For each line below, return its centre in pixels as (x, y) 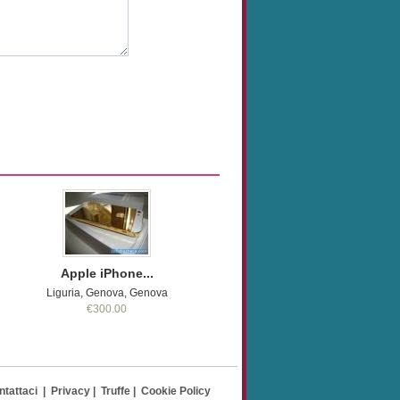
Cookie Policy (176, 391)
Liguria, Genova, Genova (107, 293)
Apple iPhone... (107, 273)
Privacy (71, 391)
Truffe (116, 391)
